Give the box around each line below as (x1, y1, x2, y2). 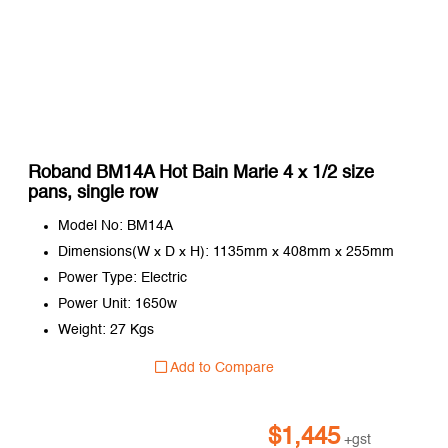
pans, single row (27, 184, 158, 203)
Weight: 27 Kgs (57, 323, 154, 338)
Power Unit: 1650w (57, 297, 177, 312)
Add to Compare (166, 361, 274, 376)
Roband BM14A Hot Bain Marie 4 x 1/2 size (27, 164, 374, 183)
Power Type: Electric (57, 271, 187, 286)
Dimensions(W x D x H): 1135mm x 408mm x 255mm (57, 245, 394, 260)
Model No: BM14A (57, 219, 173, 234)
